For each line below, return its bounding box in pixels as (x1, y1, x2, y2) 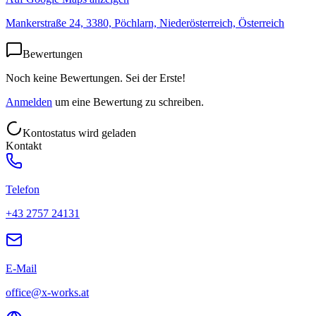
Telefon (6, 183, 39, 195)
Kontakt (6, 139, 42, 152)
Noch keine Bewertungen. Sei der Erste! (6, 71, 186, 84)
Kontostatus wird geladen (23, 126, 136, 139)
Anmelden (6, 95, 52, 108)
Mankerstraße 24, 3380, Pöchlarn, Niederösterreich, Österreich (6, 16, 284, 29)
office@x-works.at (6, 286, 89, 298)
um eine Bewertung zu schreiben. (55, 95, 204, 108)
